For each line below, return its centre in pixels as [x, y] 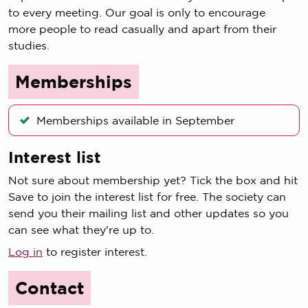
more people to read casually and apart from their [142, 29]
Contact [49, 288]
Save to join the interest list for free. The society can [147, 197]
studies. [29, 46]
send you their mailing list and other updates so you [148, 213]
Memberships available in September [135, 121]
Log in [25, 252]
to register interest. [95, 252]
